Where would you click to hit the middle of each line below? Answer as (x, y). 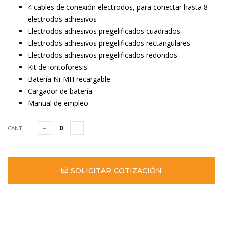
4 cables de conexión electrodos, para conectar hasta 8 (118, 7)
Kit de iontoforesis (58, 67)
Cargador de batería (60, 91)
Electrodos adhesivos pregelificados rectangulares (109, 43)
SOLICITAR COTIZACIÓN (116, 171)
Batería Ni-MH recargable (69, 79)
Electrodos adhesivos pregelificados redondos (102, 55)
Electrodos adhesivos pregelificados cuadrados (104, 31)
